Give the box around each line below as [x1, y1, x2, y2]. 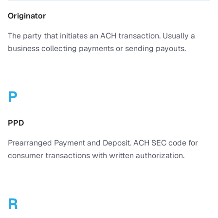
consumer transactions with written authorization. [8, 150, 184, 161]
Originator [8, 11, 46, 21]
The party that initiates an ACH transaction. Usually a [8, 31, 195, 41]
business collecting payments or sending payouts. [8, 43, 186, 54]
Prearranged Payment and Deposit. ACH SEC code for [8, 138, 198, 148]
